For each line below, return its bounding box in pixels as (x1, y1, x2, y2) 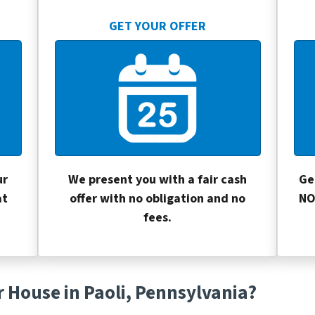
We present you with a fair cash (68, 171, 247, 189)
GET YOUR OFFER (109, 17, 206, 35)
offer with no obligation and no (70, 190, 245, 208)
